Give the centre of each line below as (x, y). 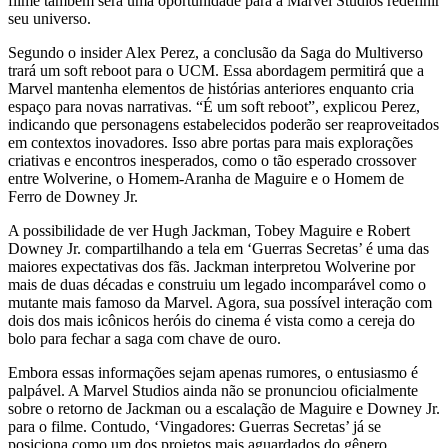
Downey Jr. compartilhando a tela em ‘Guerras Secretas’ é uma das (218, 249)
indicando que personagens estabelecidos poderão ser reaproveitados (223, 125)
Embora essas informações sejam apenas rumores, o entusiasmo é (213, 373)
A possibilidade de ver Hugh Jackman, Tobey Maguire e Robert (209, 231)
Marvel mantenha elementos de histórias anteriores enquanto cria (211, 89)
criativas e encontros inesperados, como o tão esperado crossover (212, 161)
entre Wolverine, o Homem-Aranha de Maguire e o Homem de (206, 179)
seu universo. (49, 19)
